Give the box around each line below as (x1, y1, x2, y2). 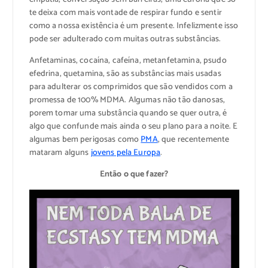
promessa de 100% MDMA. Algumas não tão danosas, (29, 93, 226, 107)
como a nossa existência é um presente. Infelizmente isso (29, 19, 239, 33)
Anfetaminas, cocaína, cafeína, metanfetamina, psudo (29, 53, 227, 68)
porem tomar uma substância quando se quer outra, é (29, 106, 227, 120)
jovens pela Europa (90, 145, 161, 160)
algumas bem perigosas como (29, 132, 141, 147)
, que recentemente (157, 132, 230, 147)
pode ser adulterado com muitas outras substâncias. (29, 32, 221, 46)
